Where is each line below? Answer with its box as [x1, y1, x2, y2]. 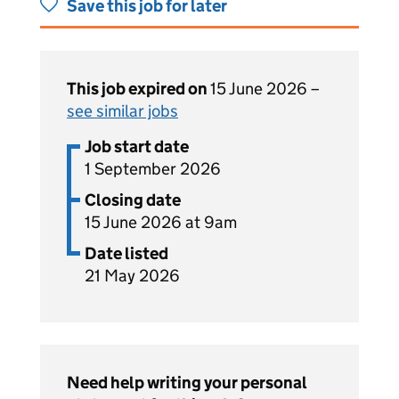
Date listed [85, 243, 168, 264]
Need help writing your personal [67, 372, 307, 393]
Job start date [85, 136, 189, 157]
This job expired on [67, 78, 210, 99]
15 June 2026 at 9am [85, 212, 237, 232]
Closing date [85, 190, 181, 210]
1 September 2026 [85, 159, 221, 179]
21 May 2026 [85, 265, 180, 286]
